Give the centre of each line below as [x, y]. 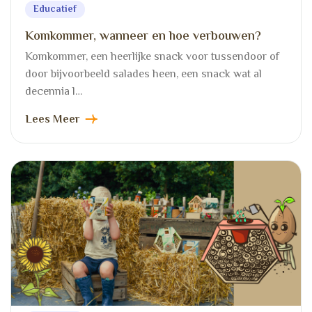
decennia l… [54, 92]
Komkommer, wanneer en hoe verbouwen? [143, 37]
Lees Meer [52, 120]
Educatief [55, 9]
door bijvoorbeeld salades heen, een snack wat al [143, 75]
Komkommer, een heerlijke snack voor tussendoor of [152, 57]
